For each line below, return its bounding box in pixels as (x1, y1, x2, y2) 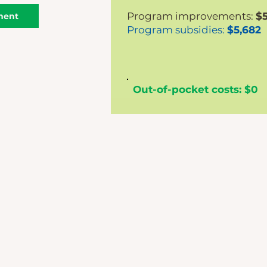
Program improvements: (126, 10, 256, 22)
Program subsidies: (126, 24, 227, 36)
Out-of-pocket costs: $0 (132, 83, 258, 95)
